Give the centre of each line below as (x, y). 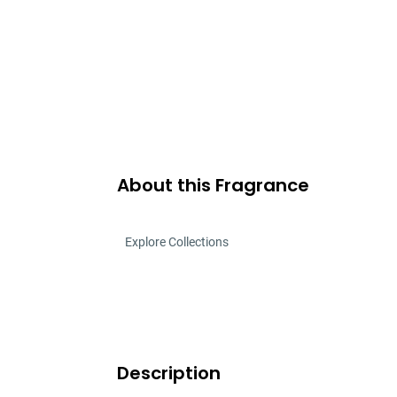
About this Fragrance (213, 185)
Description (169, 373)
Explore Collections (177, 242)
